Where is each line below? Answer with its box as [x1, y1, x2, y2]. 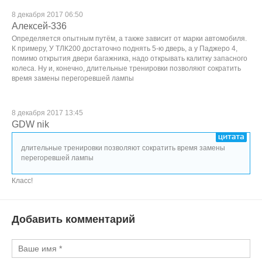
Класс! [12, 177, 33, 185]
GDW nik [12, 119, 49, 129]
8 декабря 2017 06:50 [12, 11, 83, 19]
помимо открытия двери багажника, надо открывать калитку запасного [12, 54, 247, 63]
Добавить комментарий [12, 213, 135, 225]
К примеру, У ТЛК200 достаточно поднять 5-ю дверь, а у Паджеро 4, [12, 44, 237, 53]
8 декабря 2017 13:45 [12, 109, 83, 117]
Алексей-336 [12, 21, 67, 31]
